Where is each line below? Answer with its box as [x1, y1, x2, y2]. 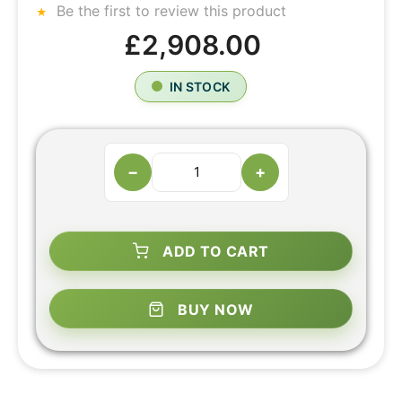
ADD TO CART [162, 241, 269, 260]
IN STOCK [169, 78, 231, 94]
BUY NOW [178, 300, 254, 319]
